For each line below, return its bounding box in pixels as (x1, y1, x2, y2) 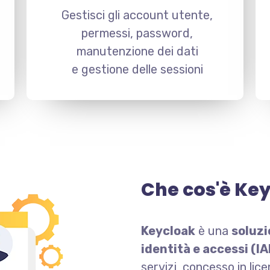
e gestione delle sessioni (71, 62, 203, 77)
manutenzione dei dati (76, 44, 198, 58)
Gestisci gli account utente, (61, 8, 213, 22)
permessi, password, (81, 26, 193, 40)
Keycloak (141, 224, 195, 238)
